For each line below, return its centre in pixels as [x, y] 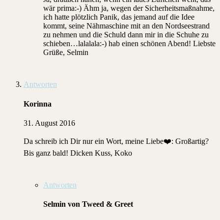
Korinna [38, 104]
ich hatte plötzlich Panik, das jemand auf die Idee [119, 17]
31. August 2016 [49, 123]
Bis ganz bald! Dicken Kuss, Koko [78, 153]
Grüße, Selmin [66, 53]
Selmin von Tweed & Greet [88, 204]
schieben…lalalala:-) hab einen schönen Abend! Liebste [129, 44]
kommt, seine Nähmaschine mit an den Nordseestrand [126, 26]
